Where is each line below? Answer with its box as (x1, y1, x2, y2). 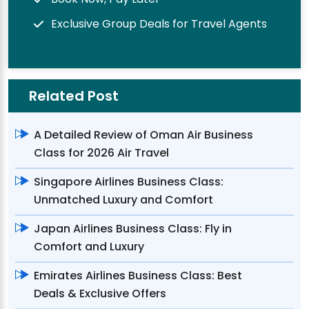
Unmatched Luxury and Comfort (34, 191, 213, 208)
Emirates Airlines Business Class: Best (34, 267, 242, 283)
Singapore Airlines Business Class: (34, 173, 223, 190)
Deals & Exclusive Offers (34, 285, 166, 301)
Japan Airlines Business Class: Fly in (34, 220, 232, 237)
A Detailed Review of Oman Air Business (34, 126, 253, 143)
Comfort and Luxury (34, 238, 144, 255)
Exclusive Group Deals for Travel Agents (51, 15, 267, 32)
